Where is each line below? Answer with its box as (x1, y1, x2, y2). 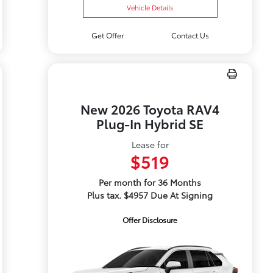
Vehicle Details (127, 2, 174, 12)
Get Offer (91, 30, 124, 40)
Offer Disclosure (122, 214, 178, 225)
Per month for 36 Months (99, 176, 202, 188)
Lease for (131, 138, 169, 151)
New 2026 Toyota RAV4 (80, 100, 220, 118)
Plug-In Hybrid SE (96, 115, 204, 132)
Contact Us (171, 30, 209, 40)
